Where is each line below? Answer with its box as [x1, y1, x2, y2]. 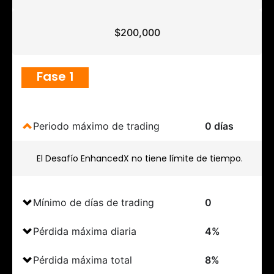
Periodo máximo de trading [33, 119, 160, 132]
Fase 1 [36, 67, 74, 85]
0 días [204, 119, 234, 132]
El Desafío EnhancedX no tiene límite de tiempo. [37, 152, 243, 165]
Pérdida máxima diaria [33, 224, 136, 237]
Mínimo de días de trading [33, 196, 154, 209]
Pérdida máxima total [33, 253, 132, 266]
